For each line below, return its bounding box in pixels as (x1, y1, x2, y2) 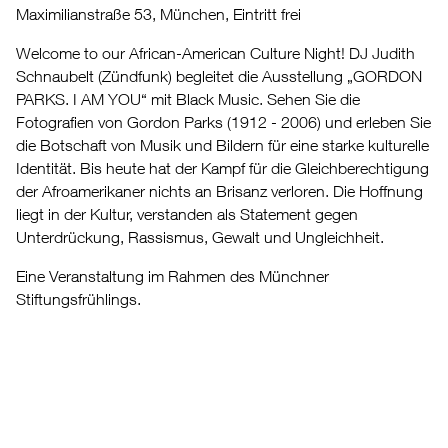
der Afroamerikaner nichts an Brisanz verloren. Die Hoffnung (16, 182, 423, 201)
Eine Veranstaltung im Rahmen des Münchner (16, 267, 329, 286)
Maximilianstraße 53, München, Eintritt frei (16, 5, 301, 24)
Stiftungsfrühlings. (16, 290, 141, 309)
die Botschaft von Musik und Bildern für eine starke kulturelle (16, 136, 429, 155)
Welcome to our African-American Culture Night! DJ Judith (16, 44, 415, 63)
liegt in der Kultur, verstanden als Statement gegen (16, 205, 358, 224)
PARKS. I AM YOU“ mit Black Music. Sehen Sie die (16, 90, 360, 109)
